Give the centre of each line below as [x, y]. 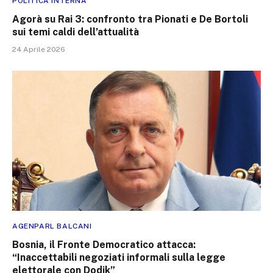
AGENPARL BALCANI [52, 226]
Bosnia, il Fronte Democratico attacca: [104, 244]
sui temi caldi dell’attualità [76, 32]
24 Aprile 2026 [39, 50]
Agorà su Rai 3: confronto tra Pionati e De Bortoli [130, 19]
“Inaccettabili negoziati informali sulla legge [119, 257]
